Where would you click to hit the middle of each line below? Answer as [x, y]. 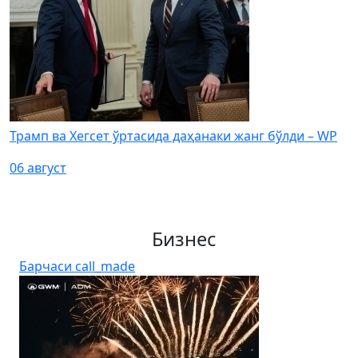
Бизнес [184, 239]
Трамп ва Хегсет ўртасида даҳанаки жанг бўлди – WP [173, 135]
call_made [105, 266]
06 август [38, 167]
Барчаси [47, 266]
